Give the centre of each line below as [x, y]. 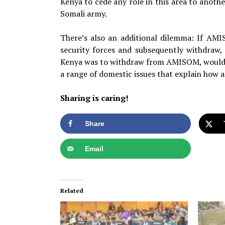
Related [72, 191]
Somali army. [83, 13]
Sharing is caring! [94, 98]
